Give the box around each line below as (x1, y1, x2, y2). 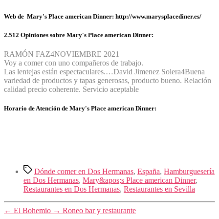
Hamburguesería (164, 167, 215, 176)
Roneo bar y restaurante (63, 206, 136, 215)
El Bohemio (14, 206, 51, 215)
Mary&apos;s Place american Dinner (83, 176, 196, 185)
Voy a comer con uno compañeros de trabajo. (4, 58, 143, 67)
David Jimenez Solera (113, 67, 181, 76)
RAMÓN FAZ (4, 49, 50, 58)
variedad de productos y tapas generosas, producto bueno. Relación (4, 76, 211, 85)
